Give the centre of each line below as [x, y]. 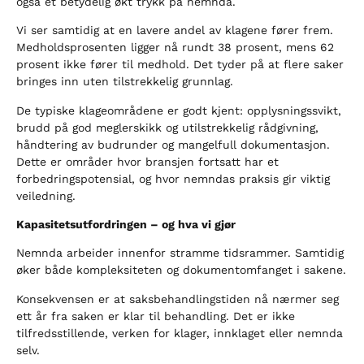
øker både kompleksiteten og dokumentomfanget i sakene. [181, 270]
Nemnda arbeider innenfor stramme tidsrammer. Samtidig [180, 253]
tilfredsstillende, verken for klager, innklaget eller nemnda [180, 333]
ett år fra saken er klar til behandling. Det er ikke [156, 316]
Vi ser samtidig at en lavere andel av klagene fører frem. [175, 30]
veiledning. [46, 195]
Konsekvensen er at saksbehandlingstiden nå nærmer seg [178, 299]
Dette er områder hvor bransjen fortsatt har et [147, 161]
